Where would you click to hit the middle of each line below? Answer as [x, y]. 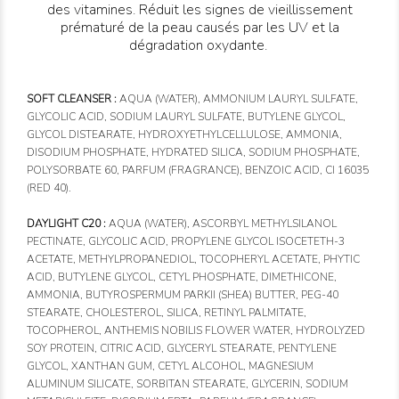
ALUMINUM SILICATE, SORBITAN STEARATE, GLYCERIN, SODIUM [187, 384]
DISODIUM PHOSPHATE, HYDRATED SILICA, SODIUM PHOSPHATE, [193, 153]
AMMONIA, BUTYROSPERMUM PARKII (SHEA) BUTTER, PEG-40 [183, 295]
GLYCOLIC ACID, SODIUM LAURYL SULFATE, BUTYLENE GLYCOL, [186, 117]
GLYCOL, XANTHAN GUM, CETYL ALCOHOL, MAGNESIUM [170, 366]
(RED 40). [49, 188]
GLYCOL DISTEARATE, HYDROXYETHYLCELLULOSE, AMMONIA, [184, 135]
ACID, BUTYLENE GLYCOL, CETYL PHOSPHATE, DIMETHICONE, [182, 277]
